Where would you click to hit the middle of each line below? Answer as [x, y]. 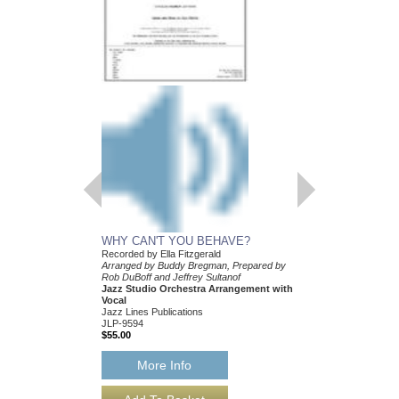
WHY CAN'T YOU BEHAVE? [175, 241]
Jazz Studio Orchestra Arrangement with [197, 289]
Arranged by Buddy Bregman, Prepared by [193, 266]
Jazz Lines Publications [152, 312]
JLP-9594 [122, 324]
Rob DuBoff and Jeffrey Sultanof [171, 277]
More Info [165, 365]
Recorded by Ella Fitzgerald [161, 254]
